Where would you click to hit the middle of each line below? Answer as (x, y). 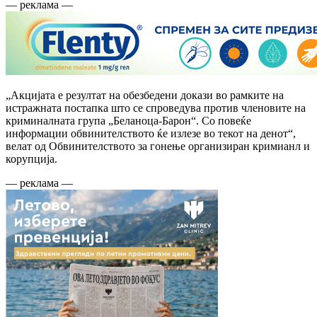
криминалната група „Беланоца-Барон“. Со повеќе (128, 120)
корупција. (31, 158)
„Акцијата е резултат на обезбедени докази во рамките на (145, 95)
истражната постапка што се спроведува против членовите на (156, 108)
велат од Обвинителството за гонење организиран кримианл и (158, 146)
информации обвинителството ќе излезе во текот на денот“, (151, 133)
